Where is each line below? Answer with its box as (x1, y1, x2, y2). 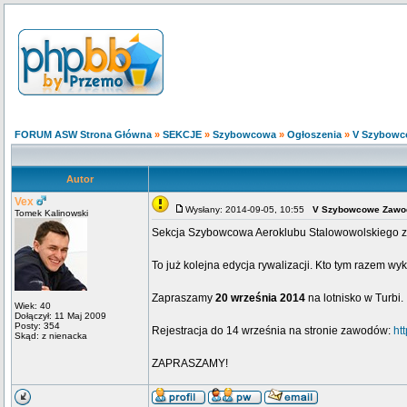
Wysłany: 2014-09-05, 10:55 (185, 204, 313, 214)
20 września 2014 (215, 292, 305, 304)
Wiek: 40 (15, 301, 51, 311)
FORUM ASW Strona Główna (15, 129, 152, 140)
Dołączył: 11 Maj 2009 (15, 311, 106, 321)
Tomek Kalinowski (15, 208, 88, 218)
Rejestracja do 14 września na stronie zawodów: (152, 324, 393, 337)
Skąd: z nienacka (15, 331, 87, 341)
